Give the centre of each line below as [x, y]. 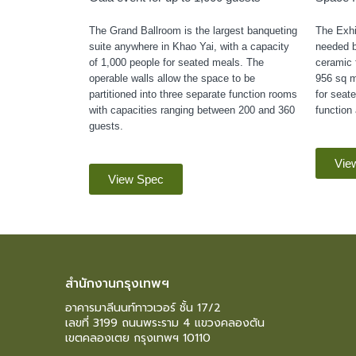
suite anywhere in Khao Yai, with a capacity [189, 46]
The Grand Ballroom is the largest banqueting [193, 30]
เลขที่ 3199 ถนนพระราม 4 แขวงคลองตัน [165, 323]
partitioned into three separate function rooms [193, 94]
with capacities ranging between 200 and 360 [192, 110]
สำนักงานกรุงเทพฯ [117, 283]
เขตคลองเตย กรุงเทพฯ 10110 [138, 338]
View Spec [136, 179]
